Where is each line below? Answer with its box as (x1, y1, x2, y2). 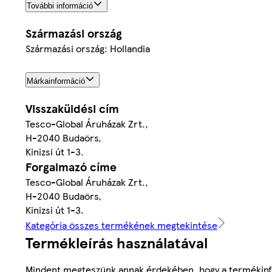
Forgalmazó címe (25, 158, 117, 175)
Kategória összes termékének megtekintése (25, 218, 217, 233)
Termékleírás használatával (25, 232, 208, 253)
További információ (27, 1, 93, 11)
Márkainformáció (27, 76, 85, 86)
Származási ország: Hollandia (25, 41, 150, 56)
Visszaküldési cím (25, 100, 119, 117)
